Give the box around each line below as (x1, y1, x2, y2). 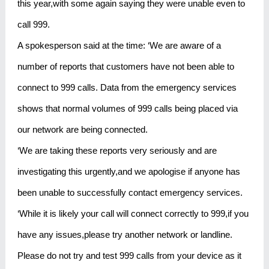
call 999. (17, 19, 50, 29)
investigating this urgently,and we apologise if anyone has (17, 166, 240, 177)
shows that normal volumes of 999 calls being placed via (17, 103, 238, 113)
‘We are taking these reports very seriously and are (17, 145, 217, 156)
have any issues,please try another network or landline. (17, 229, 232, 240)
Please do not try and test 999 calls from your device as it (17, 250, 241, 261)
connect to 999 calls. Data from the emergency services (17, 82, 237, 92)
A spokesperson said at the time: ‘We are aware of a (17, 40, 221, 50)
